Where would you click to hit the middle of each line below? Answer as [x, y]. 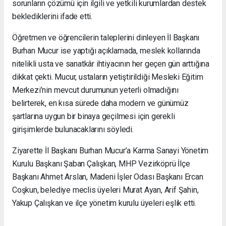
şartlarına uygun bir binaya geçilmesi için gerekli [94, 116]
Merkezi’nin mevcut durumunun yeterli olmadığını [95, 90]
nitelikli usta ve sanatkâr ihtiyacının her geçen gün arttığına [111, 64]
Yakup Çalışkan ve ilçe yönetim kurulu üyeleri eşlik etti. [104, 203]
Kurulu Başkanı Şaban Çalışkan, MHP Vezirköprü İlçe [101, 163]
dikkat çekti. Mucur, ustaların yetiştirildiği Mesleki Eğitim [108, 77]
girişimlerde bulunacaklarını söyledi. [73, 129]
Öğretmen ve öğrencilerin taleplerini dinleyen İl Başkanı [106, 37]
